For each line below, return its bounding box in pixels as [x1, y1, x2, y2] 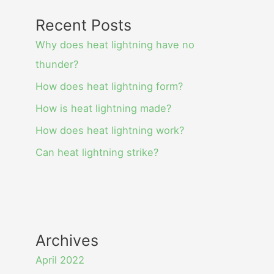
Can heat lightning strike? [35, 146, 159, 158]
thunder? [35, 57, 79, 70]
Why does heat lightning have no [35, 38, 195, 51]
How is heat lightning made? [35, 102, 172, 114]
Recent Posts [35, 15, 132, 34]
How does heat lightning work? [35, 124, 185, 136]
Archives [35, 231, 99, 250]
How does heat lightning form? [35, 80, 183, 92]
